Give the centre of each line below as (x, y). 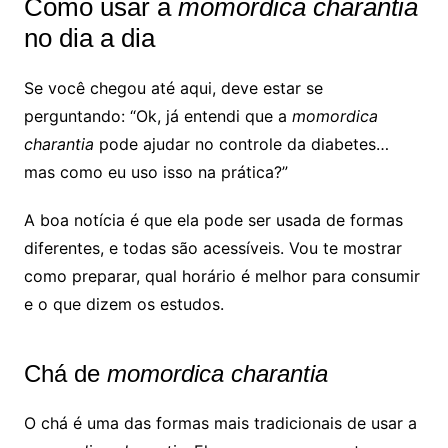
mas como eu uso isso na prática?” (155, 171)
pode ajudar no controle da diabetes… (241, 143)
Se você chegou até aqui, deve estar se (173, 87)
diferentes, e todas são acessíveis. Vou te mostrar (212, 247)
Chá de (65, 373)
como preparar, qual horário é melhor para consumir (221, 275)
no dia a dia (89, 37)
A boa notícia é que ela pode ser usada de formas (213, 219)
